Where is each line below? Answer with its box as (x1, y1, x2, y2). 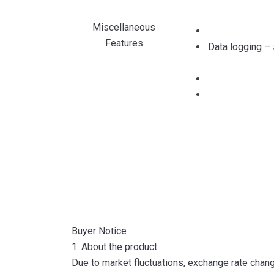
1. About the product (72, 241, 157, 253)
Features (105, 37, 143, 49)
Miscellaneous (92, 21, 155, 33)
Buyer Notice (72, 225, 127, 237)
